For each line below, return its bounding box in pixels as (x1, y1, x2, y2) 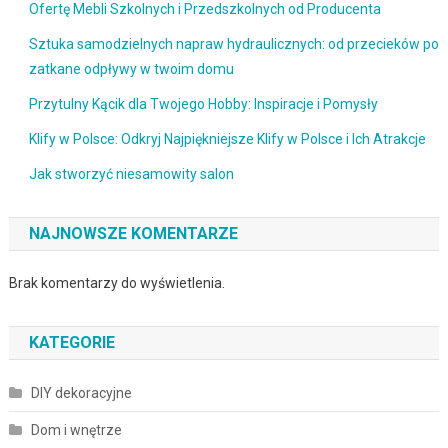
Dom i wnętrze (30, 421, 122, 438)
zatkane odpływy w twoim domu (28, 60, 234, 77)
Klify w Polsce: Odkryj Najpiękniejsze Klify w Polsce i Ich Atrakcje (28, 130, 426, 147)
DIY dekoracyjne (30, 384, 132, 401)
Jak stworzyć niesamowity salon (28, 165, 234, 182)
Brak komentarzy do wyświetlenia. (8, 274, 225, 291)
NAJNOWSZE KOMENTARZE (28, 223, 238, 243)
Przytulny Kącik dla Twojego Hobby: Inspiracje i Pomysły (28, 95, 378, 112)
